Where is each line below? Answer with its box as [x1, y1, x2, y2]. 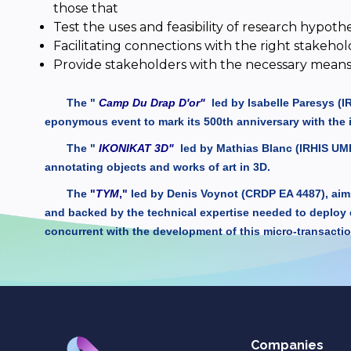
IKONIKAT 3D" [99, 142, 174, 155]
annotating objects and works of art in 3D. [45, 161, 270, 174]
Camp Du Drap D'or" [99, 96, 205, 110]
